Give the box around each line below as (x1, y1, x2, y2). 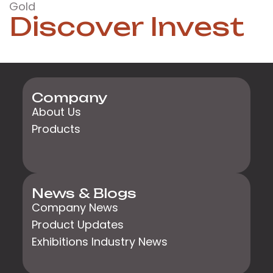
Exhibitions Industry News (32, 234, 168, 250)
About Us (32, 104, 82, 120)
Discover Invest (9, 10, 244, 42)
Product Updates (32, 217, 124, 233)
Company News (32, 200, 119, 216)
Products (32, 121, 81, 137)
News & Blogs (32, 185, 137, 202)
